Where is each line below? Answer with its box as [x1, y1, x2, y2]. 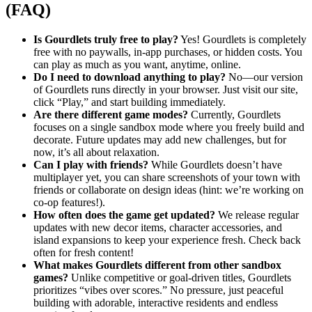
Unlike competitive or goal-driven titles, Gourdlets [68, 271, 291, 283]
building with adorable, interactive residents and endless [33, 296, 278, 309]
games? [33, 271, 68, 283]
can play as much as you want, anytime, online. [33, 58, 241, 70]
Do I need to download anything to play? [33, 70, 226, 83]
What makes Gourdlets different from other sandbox [33, 258, 281, 271]
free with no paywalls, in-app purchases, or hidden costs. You [33, 45, 302, 58]
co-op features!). [33, 196, 105, 208]
